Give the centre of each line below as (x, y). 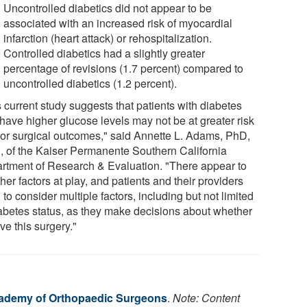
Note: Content (206, 297)
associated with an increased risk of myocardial (118, 23)
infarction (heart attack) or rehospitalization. (108, 38)
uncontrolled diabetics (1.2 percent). (90, 83)
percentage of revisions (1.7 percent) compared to (124, 68)
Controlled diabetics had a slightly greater (105, 53)
